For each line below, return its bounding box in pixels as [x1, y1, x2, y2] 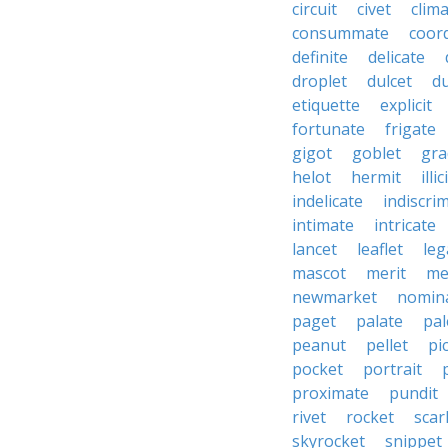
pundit [389, 382, 438, 404]
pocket [292, 358, 343, 380]
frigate [385, 118, 436, 140]
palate [356, 310, 403, 332]
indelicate [292, 190, 363, 212]
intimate [292, 214, 354, 236]
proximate [292, 382, 369, 404]
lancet [292, 238, 337, 260]
